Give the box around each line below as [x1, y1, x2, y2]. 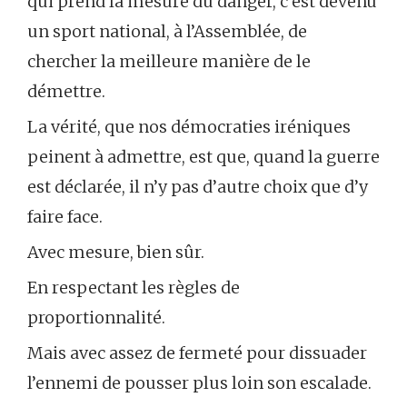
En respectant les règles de [27, 277, 240, 299]
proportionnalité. [27, 307, 165, 329]
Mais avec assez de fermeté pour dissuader [27, 342, 367, 364]
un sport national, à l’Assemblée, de [27, 21, 307, 43]
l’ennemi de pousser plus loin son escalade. [27, 372, 372, 394]
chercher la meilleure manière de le [27, 51, 311, 73]
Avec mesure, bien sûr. [27, 242, 204, 263]
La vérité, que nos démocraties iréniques [27, 116, 351, 138]
